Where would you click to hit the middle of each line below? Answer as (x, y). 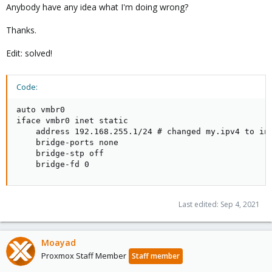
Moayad (59, 242)
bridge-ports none (67, 142)
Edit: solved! (29, 53)
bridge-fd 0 (53, 164)
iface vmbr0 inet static (72, 120)
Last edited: (199, 204)
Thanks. (21, 30)
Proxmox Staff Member (84, 255)
